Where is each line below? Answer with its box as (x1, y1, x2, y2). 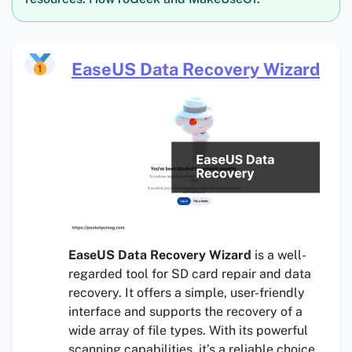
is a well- (251, 247, 306, 263)
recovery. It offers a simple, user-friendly (68, 285, 305, 301)
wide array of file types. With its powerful (68, 323, 308, 339)
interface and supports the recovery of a (68, 304, 302, 320)
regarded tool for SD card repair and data (68, 266, 311, 282)
